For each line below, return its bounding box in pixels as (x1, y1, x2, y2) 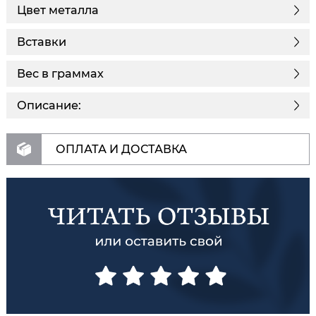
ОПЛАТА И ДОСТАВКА (56, 142, 187, 156)
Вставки (17, 35, 66, 49)
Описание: (17, 98, 81, 113)
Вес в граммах (17, 66, 104, 81)
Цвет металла (17, 3, 99, 18)
